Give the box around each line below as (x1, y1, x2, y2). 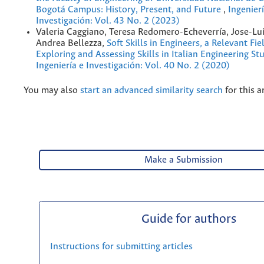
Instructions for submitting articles (49, 241, 193, 252)
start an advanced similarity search (80, 85, 223, 96)
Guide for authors (141, 212, 236, 226)
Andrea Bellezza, (36, 38, 107, 49)
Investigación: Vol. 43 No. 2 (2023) (36, 16, 180, 27)
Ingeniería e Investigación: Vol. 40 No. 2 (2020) (36, 61, 230, 71)
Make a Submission (144, 155, 223, 166)
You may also (24, 85, 80, 96)
